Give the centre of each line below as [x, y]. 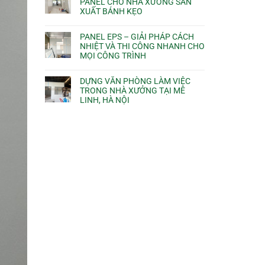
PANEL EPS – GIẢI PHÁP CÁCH [137, 37]
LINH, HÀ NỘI [105, 100]
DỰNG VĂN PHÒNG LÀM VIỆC [135, 81]
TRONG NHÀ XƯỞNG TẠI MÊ [132, 91]
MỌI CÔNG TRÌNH [113, 56]
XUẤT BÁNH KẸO [111, 12]
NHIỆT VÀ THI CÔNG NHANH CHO [142, 46]
